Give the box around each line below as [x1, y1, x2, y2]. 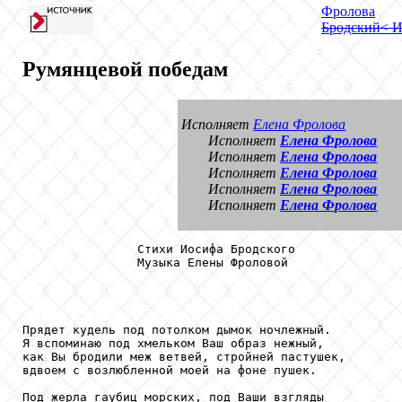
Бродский [321, 20, 380, 35]
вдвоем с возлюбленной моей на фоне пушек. [22, 363, 317, 378]
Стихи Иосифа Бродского [22, 242, 295, 257]
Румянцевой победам [22, 57, 228, 81]
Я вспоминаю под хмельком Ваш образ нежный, [22, 336, 324, 351]
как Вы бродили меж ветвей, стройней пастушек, [22, 350, 345, 364]
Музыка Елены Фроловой [22, 256, 288, 270]
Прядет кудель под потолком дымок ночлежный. [22, 323, 331, 337]
